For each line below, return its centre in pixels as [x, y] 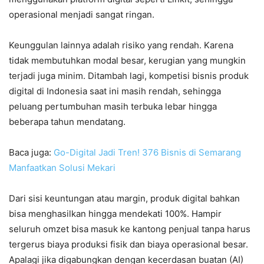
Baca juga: [31, 152]
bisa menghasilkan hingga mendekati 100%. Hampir [115, 213]
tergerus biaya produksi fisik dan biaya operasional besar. [128, 244]
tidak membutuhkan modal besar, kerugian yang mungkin [127, 60]
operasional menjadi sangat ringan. [82, 14]
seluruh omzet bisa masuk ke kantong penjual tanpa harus [130, 229]
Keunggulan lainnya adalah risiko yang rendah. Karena [121, 45]
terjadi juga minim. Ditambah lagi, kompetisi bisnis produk [129, 75]
